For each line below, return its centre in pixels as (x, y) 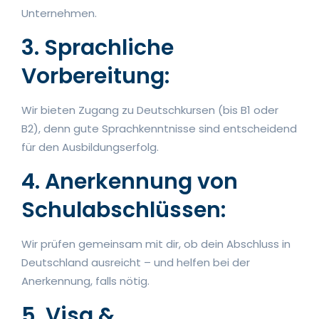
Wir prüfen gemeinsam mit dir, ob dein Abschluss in (156, 244)
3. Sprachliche (98, 47)
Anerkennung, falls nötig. (85, 281)
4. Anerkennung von (130, 181)
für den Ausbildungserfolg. (90, 147)
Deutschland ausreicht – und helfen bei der (136, 262)
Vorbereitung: (95, 76)
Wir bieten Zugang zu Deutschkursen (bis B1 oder (150, 110)
